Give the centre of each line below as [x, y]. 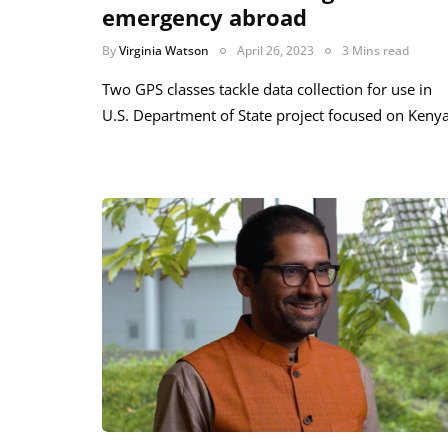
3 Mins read [375, 51]
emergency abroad [204, 17]
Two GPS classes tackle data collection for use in [267, 89]
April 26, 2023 [275, 51]
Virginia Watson [164, 51]
